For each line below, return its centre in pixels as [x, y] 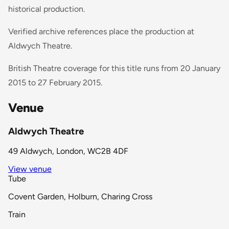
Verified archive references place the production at [101, 31]
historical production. [47, 9]
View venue [30, 169]
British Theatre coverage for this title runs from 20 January [114, 68]
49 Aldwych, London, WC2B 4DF [68, 151]
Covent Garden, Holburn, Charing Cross [80, 197]
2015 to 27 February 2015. [55, 82]
